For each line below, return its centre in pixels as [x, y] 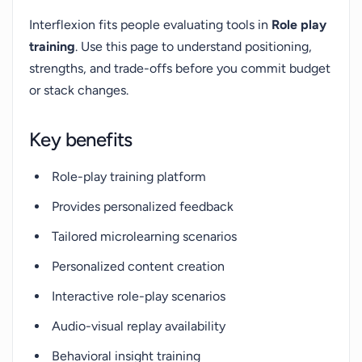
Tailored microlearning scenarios [144, 236]
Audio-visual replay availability [139, 326]
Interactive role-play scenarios [139, 296]
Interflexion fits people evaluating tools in [150, 25]
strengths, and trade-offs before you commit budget [180, 68]
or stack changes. [79, 90]
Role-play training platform [129, 177]
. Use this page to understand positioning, [194, 46]
